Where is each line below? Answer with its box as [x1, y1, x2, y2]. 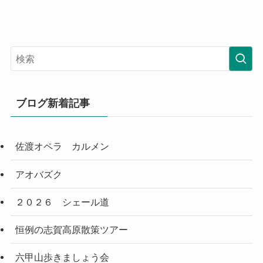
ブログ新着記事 [15, 97, 90, 110]
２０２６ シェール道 [15, 196, 109, 207]
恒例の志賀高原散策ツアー [15, 224, 128, 235]
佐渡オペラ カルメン [15, 141, 109, 152]
